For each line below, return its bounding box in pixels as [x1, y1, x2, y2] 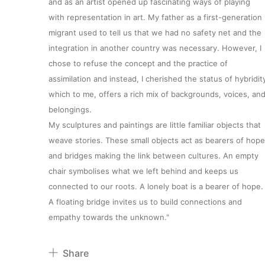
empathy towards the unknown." [49, 212, 169, 222]
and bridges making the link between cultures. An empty [49, 150, 258, 160]
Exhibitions [25, 215, 146, 244]
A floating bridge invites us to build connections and [49, 196, 242, 206]
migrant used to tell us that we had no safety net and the [49, 27, 261, 37]
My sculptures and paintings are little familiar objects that [49, 119, 261, 130]
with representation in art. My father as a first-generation [49, 12, 262, 22]
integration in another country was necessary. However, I [49, 43, 261, 53]
